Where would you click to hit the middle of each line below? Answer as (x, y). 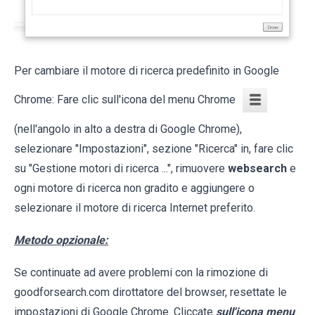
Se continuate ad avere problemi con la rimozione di (141, 273)
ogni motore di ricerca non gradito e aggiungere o (134, 188)
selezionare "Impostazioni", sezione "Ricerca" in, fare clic (154, 149)
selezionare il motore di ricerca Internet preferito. (135, 208)
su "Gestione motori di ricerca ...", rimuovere (121, 169)
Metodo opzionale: (61, 240)
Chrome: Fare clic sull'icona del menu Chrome (125, 100)
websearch (257, 169)
